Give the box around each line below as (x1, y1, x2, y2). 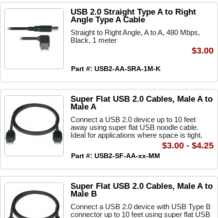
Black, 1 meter (71, 36, 117, 44)
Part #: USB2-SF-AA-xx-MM (71, 152, 160, 160)
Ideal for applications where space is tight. (71, 131, 202, 139)
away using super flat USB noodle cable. (71, 123, 199, 131)
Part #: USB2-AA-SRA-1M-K (71, 65, 161, 73)
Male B (71, 189, 97, 199)
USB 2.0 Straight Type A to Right (71, 7, 196, 17)
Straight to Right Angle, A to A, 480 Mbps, (71, 28, 200, 36)
